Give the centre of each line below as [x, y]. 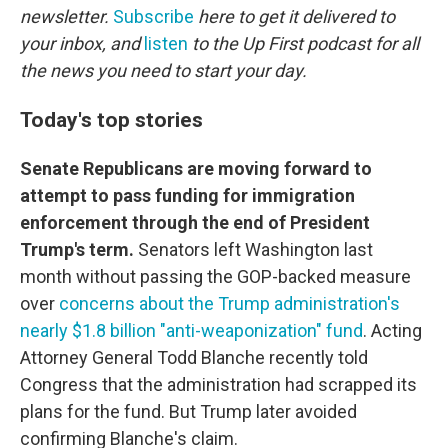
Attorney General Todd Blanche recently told [194, 357]
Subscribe [153, 16]
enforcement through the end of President [195, 222]
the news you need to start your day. [163, 70]
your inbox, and [82, 43]
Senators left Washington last [253, 249]
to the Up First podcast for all [303, 43]
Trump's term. [77, 249]
